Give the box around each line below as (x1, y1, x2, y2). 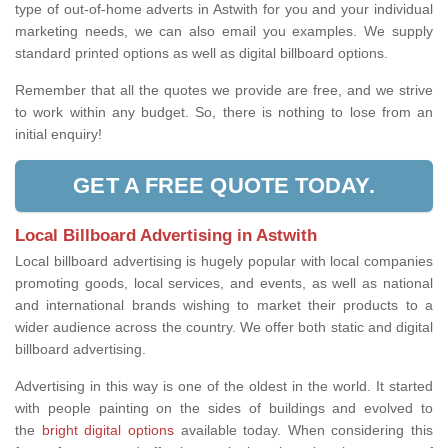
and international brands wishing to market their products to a (15, 297, 433, 314)
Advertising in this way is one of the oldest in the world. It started (15, 378, 433, 395)
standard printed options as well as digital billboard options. (15, 45, 392, 62)
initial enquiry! (15, 126, 102, 143)
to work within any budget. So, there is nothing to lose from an (15, 104, 433, 121)
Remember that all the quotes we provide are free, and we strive (15, 82, 433, 99)
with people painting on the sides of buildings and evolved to (15, 400, 433, 417)
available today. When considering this (173, 422, 433, 439)
